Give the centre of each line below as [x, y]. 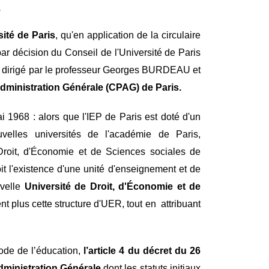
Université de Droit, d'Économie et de [113, 186]
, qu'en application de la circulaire [128, 35]
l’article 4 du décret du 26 [142, 251]
